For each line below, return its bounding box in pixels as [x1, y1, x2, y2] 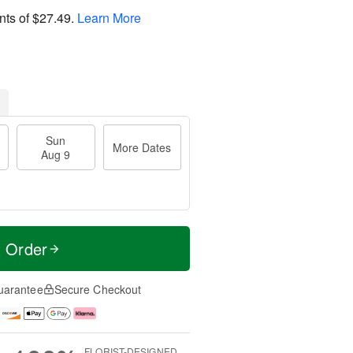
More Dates [113, 139, 172, 155]
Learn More [77, 8, 141, 27]
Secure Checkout [54, 281, 142, 297]
